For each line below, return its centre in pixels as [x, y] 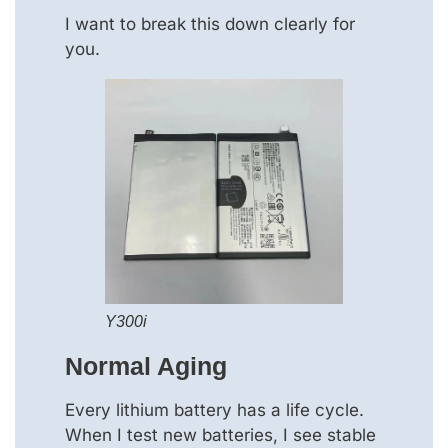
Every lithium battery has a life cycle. [214, 410]
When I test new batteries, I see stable [220, 435]
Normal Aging [146, 366]
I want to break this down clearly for [210, 23]
